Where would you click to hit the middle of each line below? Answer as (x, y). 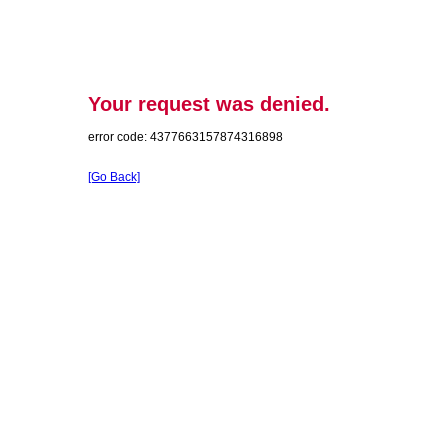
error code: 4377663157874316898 (185, 136)
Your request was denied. (209, 104)
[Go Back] (114, 176)
